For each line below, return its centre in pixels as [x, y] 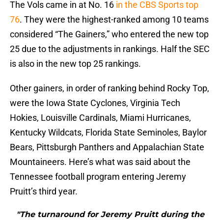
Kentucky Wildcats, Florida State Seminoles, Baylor [108, 133]
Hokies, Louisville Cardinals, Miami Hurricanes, [100, 118]
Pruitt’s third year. [44, 192]
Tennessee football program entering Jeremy [98, 177]
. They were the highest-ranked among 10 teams [114, 20]
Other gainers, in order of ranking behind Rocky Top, [110, 88]
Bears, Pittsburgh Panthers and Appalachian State [107, 147]
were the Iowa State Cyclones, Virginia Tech [95, 103]
